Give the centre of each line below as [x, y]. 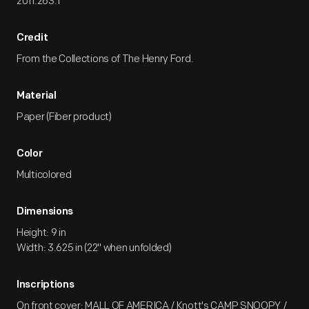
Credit [32, 38]
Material [37, 96]
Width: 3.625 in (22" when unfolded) [94, 248]
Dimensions [45, 212]
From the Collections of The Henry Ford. [105, 59]
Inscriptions [46, 285]
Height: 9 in [41, 233]
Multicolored [44, 175]
